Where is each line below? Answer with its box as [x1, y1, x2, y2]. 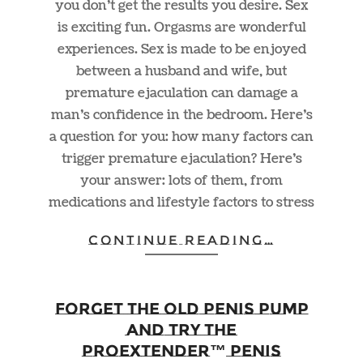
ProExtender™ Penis [82, 341, 281, 361]
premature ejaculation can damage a [65, 83, 298, 102]
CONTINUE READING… [88, 232, 275, 248]
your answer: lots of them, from [80, 171, 283, 190]
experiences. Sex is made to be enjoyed [57, 40, 306, 58]
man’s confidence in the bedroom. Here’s [50, 105, 313, 124]
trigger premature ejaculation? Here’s [61, 149, 302, 168]
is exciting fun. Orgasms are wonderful [57, 18, 306, 36]
